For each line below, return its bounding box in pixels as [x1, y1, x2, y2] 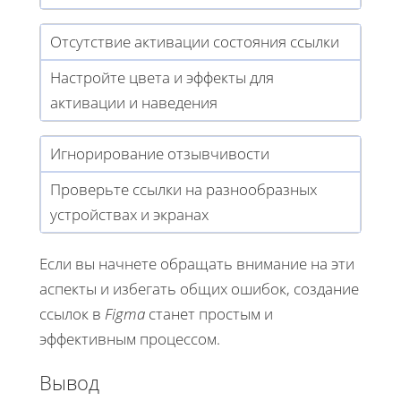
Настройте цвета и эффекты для [50, 66, 274, 88]
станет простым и [145, 303, 273, 324]
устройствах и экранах [50, 203, 209, 225]
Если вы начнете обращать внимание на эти [39, 252, 354, 274]
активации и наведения [50, 91, 218, 113]
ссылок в [39, 303, 105, 324]
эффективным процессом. [39, 328, 220, 349]
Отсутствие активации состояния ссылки [50, 30, 339, 52]
